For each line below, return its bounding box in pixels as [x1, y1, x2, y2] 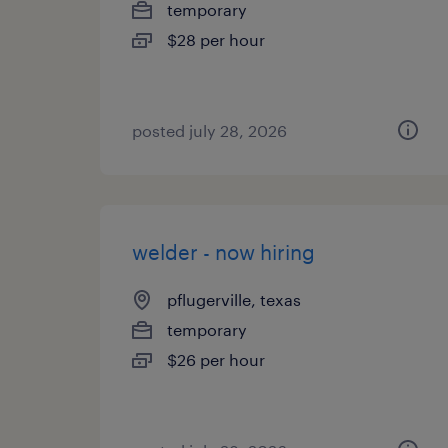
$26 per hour [167, 350, 265, 369]
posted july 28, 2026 [132, 121, 287, 140]
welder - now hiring [132, 240, 315, 264]
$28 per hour [167, 30, 265, 49]
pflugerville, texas [167, 290, 301, 309]
